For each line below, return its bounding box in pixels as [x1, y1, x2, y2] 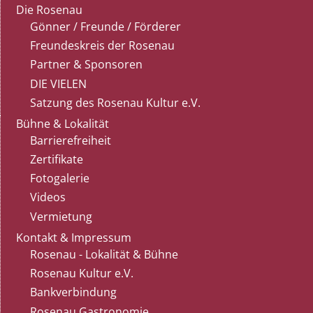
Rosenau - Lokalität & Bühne [29, 246, 178, 262]
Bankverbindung [29, 284, 117, 300]
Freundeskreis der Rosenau [29, 38, 175, 54]
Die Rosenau [16, 1, 83, 17]
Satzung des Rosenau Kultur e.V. [29, 94, 201, 110]
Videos [29, 189, 66, 205]
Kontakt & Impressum [16, 229, 132, 245]
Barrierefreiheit [29, 132, 111, 148]
